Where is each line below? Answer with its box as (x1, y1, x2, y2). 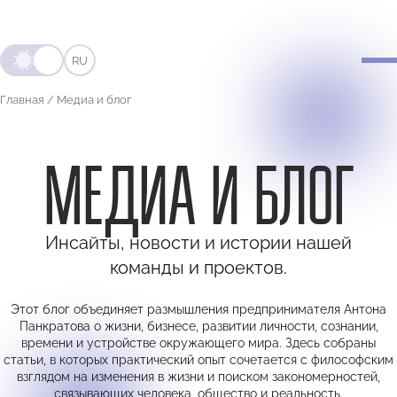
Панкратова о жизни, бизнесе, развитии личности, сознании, (19, 319, 378, 333)
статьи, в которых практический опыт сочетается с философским (4, 353, 393, 367)
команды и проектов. (110, 257, 287, 278)
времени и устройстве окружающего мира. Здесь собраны (21, 336, 376, 350)
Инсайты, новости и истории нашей (45, 232, 352, 253)
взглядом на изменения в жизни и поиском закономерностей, (17, 370, 380, 384)
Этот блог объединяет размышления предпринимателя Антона (11, 302, 386, 316)
